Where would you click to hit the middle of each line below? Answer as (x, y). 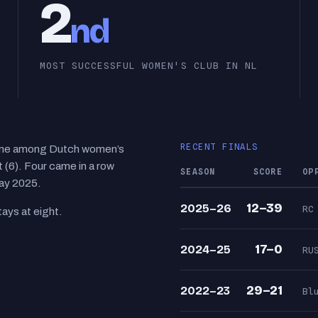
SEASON (198, 176)
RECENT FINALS (219, 150)
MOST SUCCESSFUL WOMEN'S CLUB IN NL (149, 69)
